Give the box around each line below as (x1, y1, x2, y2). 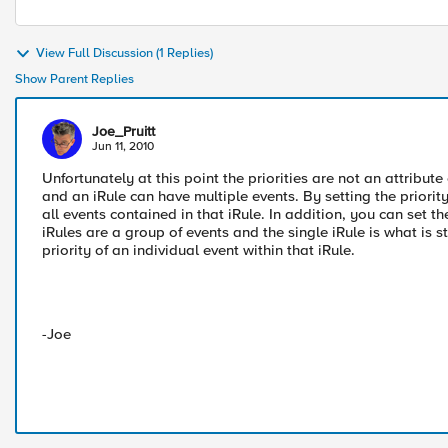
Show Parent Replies (15, 71, 134, 87)
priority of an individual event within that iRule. (42, 241, 355, 259)
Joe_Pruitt (92, 123, 155, 140)
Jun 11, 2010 (92, 139, 154, 154)
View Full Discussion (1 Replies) (36, 45, 213, 62)
